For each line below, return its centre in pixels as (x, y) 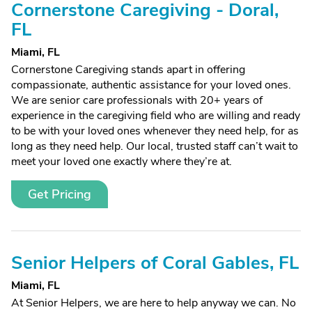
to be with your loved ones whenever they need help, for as (155, 131)
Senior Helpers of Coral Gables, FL (155, 263)
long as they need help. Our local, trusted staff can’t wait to (155, 146)
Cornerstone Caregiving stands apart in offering (128, 70)
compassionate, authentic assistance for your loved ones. (151, 85)
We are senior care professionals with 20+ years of (137, 100)
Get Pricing (60, 194)
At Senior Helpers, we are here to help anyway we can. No (154, 303)
